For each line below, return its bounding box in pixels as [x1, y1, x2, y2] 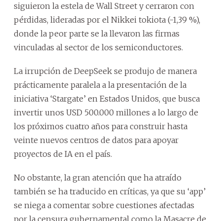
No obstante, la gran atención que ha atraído [14, 172, 182, 183]
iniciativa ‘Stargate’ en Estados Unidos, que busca [14, 93, 200, 104]
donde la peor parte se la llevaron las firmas [14, 28, 180, 38]
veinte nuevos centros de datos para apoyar [14, 135, 179, 145]
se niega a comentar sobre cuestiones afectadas [14, 200, 194, 210]
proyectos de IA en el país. [14, 148, 112, 159]
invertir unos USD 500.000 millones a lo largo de [14, 107, 198, 117]
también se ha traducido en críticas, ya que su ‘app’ [14, 186, 206, 196]
